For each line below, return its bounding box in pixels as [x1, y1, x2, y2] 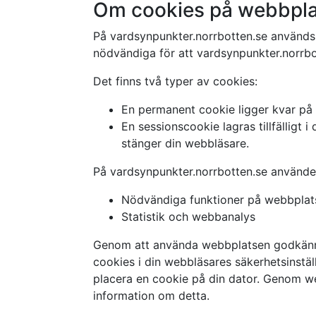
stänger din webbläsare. [121, 136, 249, 150]
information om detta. [93, 288, 209, 303]
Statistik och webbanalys [121, 209, 255, 224]
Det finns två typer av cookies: [93, 74, 257, 88]
